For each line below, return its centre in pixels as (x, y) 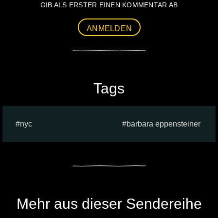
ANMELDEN (109, 29)
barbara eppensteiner (163, 124)
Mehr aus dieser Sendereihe (109, 204)
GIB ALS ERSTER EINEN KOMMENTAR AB (109, 5)
